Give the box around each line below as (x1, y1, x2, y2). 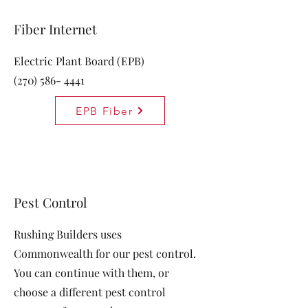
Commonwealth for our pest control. (14, 246, 196, 261)
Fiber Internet (14, 20, 97, 38)
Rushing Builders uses (14, 227, 122, 241)
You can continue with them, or (14, 265, 169, 280)
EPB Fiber (76, 104, 133, 118)
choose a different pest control (14, 285, 166, 299)
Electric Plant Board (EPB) (14, 54, 144, 68)
